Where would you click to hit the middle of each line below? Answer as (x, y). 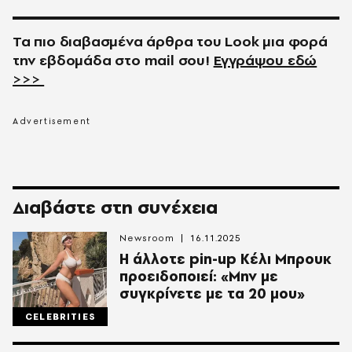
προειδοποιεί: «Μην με (199, 276)
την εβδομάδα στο (77, 60)
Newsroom (147, 238)
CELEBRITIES (60, 317)
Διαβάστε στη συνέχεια (115, 207)
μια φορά (295, 41)
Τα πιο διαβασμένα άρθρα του (117, 41)
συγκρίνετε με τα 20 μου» (212, 293)
